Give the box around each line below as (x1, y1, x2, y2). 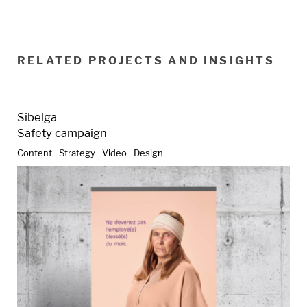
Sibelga (17, 110, 57, 125)
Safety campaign (17, 126, 107, 140)
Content (17, 147, 52, 159)
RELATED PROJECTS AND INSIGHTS (17, 54, 275, 68)
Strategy (59, 147, 95, 159)
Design (134, 147, 163, 159)
